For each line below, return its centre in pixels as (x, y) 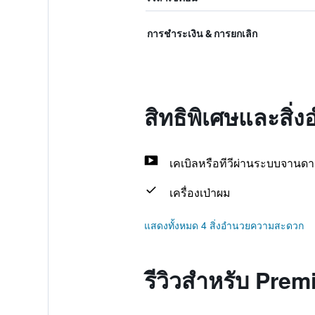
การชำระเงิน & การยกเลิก (202, 33)
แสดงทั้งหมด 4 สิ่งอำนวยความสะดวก (224, 225)
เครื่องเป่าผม (200, 192)
